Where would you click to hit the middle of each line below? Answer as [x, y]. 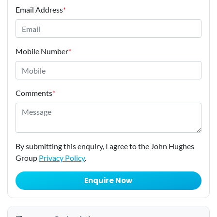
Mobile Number [42, 51]
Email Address [39, 10]
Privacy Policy [62, 158]
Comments [34, 93]
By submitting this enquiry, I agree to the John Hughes [105, 146]
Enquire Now [108, 181]
